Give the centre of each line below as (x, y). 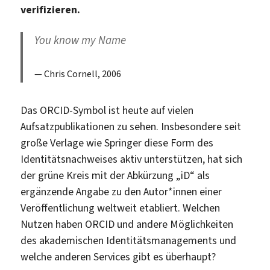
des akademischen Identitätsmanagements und (129, 240)
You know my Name (80, 40)
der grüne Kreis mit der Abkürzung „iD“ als (115, 175)
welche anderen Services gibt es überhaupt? (118, 256)
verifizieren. (51, 10)
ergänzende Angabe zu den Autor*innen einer (121, 191)
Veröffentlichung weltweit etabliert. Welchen (121, 208)
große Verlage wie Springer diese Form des (117, 143)
